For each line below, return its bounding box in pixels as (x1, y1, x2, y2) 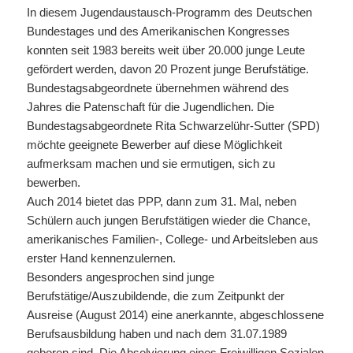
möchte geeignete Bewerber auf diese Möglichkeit (26, 137, 282, 151)
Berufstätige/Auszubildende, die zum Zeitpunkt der (26, 288, 284, 303)
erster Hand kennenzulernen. (26, 251, 176, 265)
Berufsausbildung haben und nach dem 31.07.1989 (26, 326, 287, 340)
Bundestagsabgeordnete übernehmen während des (26, 80, 289, 95)
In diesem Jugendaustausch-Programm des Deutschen (26, 5, 312, 19)
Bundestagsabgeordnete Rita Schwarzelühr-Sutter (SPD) (26, 118, 320, 132)
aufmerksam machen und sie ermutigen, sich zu (26, 156, 275, 170)
